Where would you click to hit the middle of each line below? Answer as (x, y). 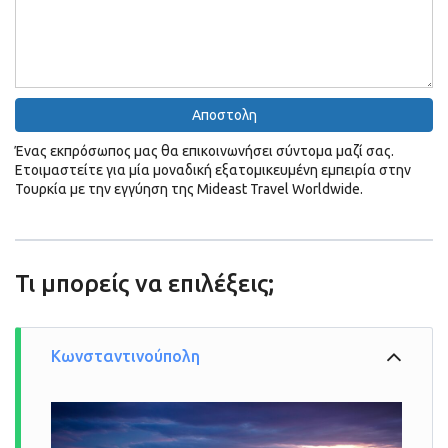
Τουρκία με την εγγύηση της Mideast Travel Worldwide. (189, 188)
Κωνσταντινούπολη (125, 355)
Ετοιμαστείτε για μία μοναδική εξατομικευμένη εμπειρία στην (213, 169)
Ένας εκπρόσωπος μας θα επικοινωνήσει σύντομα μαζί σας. (204, 150)
